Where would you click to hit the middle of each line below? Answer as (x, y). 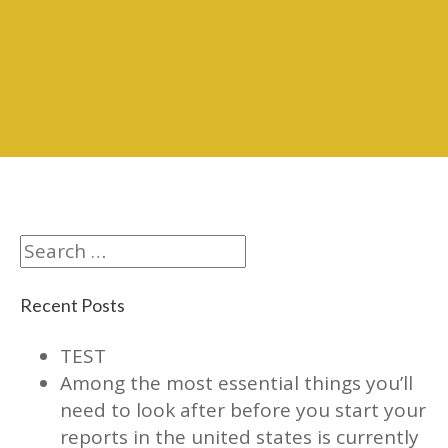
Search (50, 247)
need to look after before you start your (243, 410)
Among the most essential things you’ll (236, 383)
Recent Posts (72, 305)
